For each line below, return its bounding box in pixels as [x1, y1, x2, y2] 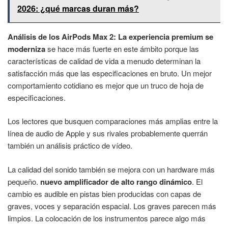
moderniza [8, 43, 45, 54]
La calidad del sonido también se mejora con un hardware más [8, 163, 215, 175]
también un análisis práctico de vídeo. [8, 140, 132, 151]
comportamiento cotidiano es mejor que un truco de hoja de [8, 79, 204, 91]
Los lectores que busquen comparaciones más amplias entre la [8, 116, 218, 127]
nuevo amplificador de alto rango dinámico [40, 176, 192, 187]
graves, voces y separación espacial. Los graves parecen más [8, 200, 216, 211]
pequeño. [8, 176, 40, 187]
